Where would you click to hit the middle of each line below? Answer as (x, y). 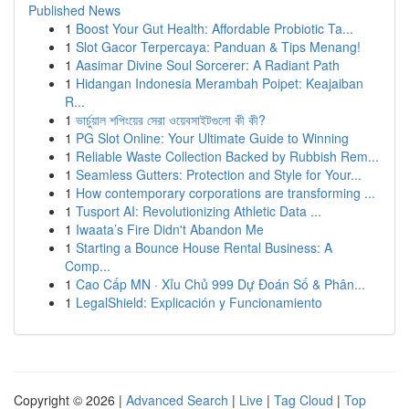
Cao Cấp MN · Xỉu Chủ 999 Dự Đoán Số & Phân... (220, 284)
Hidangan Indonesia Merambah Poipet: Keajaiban (220, 83)
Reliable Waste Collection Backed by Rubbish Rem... (227, 156)
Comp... (88, 266)
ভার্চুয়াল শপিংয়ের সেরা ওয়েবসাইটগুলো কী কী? (171, 120)
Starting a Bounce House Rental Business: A (204, 247)
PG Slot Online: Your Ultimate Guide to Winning (212, 138)
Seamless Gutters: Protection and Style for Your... (219, 174)
